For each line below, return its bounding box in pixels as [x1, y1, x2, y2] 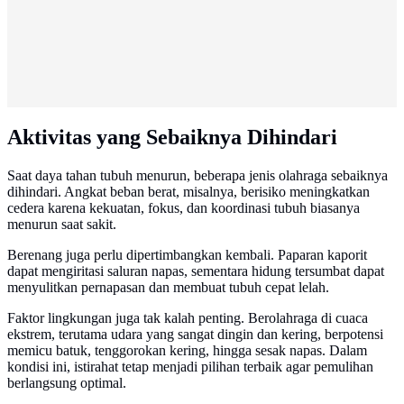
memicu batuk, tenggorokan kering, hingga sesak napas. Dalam [7, 342, 367, 358]
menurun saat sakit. [7, 216, 116, 232]
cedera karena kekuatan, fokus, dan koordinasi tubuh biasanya [7, 199, 360, 216]
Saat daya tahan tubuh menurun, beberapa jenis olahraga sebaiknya [7, 167, 388, 183]
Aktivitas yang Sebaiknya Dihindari [7, 125, 337, 149]
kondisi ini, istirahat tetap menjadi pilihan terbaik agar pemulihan [7, 358, 373, 374]
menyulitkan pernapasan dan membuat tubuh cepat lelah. [7, 279, 329, 295]
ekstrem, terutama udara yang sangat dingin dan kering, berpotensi [7, 326, 383, 342]
